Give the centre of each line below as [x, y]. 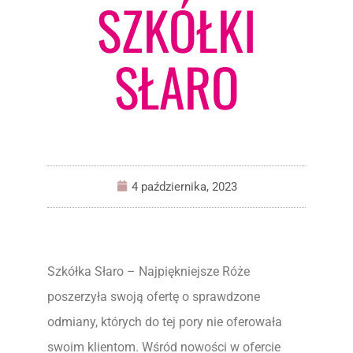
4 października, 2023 [184, 187]
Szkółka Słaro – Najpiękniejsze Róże [149, 271]
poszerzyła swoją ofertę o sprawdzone [154, 297]
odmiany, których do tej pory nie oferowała [165, 322]
